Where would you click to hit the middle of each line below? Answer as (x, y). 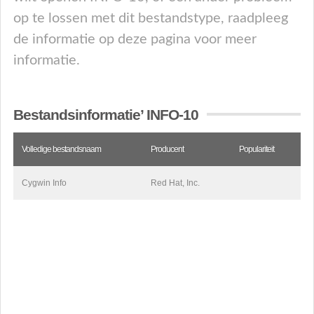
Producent (167, 149)
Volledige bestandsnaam (61, 149)
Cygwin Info (44, 183)
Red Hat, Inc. (175, 183)
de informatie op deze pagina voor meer (135, 39)
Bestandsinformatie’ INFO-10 (106, 115)
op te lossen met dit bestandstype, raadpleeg (151, 18)
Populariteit (257, 149)
